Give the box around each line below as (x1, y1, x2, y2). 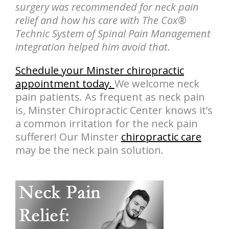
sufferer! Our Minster (15, 130, 121, 144)
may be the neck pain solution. (15, 143, 164, 157)
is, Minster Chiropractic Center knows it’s (15, 103, 213, 117)
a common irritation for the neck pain (15, 117, 198, 130)
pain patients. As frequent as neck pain (15, 90, 205, 104)
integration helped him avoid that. (15, 40, 170, 54)
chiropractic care (121, 130, 201, 144)
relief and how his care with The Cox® (15, 13, 187, 27)
